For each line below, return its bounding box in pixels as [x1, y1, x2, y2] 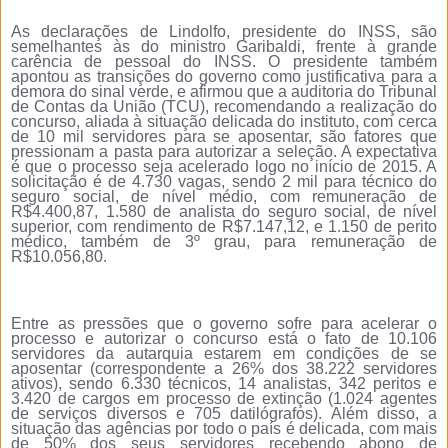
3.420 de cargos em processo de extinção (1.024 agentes [11, 390, 437, 408]
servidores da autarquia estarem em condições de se [11, 345, 437, 363]
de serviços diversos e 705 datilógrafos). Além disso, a [11, 405, 437, 423]
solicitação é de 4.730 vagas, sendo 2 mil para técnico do [11, 173, 437, 191]
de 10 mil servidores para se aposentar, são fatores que [11, 128, 437, 146]
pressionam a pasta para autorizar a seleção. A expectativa [11, 143, 437, 161]
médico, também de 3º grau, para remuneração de [11, 233, 437, 251]
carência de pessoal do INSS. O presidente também [11, 53, 437, 71]
